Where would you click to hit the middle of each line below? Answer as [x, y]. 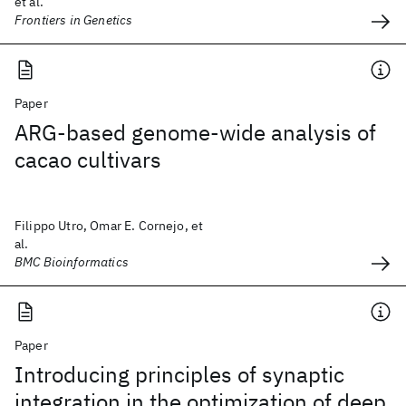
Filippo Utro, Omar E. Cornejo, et [109, 226]
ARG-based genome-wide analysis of [195, 132]
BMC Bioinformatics [72, 262]
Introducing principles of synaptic [179, 374]
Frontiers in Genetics [74, 20]
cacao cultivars [88, 159]
